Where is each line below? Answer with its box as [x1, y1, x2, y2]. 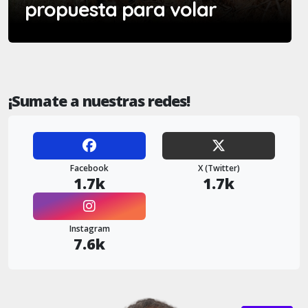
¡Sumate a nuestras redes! [8, 91, 190, 111]
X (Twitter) [197, 162, 240, 175]
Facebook [70, 162, 109, 175]
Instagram [69, 223, 110, 235]
